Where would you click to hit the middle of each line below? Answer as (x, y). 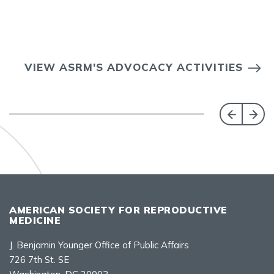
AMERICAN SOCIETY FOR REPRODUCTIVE (118, 209)
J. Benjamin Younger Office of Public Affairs (99, 245)
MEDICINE (35, 220)
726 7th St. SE (39, 259)
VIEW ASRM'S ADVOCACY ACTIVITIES (134, 67)
